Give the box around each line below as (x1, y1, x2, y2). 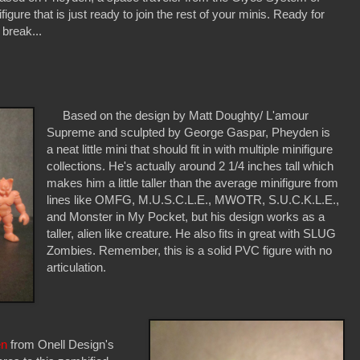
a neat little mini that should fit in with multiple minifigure (47, 141, 333, 156)
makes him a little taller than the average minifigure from (47, 175, 339, 190)
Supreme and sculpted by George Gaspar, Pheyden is (47, 125, 331, 139)
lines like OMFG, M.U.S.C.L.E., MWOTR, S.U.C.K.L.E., (47, 192, 340, 207)
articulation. (47, 260, 107, 274)
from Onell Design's (7, 337, 114, 352)
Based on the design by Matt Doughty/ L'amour (47, 108, 309, 122)
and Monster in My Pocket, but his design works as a (47, 209, 325, 223)
